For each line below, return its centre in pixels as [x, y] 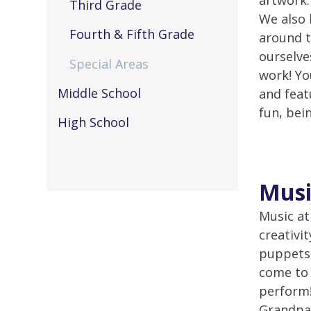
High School [93, 122]
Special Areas [109, 64]
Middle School [99, 93]
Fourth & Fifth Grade [132, 34]
